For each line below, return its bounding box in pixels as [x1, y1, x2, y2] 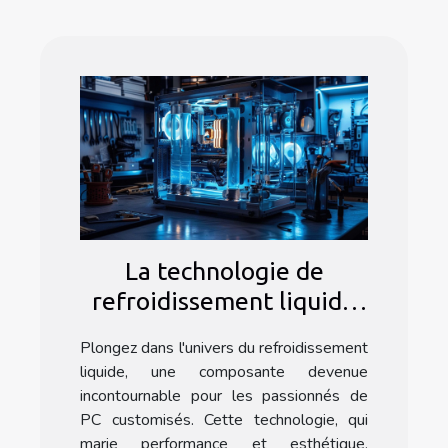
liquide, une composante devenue [80, 361, 368, 384]
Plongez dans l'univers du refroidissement [80, 337, 368, 360]
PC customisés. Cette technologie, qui [80, 409, 368, 432]
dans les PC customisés [96, 317, 352, 346]
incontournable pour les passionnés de [80, 385, 368, 408]
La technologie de [124, 257, 324, 286]
